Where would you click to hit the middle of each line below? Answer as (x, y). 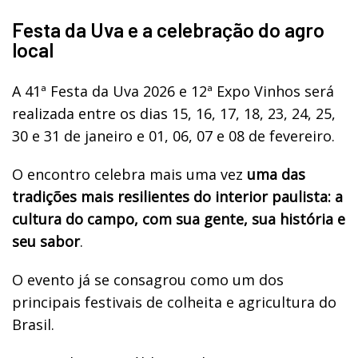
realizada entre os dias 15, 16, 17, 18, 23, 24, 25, (174, 113)
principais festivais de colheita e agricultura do (174, 302)
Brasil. (33, 324)
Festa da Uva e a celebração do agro (168, 29)
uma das (276, 174)
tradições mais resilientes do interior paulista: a (177, 196)
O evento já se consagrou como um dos (148, 279)
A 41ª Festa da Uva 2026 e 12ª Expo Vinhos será (173, 91)
